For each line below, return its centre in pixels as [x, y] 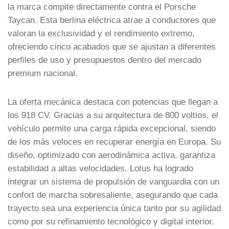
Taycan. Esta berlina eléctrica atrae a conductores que [112, 20]
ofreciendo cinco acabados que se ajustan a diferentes [112, 46]
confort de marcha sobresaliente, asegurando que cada [113, 194]
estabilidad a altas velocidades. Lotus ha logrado [100, 168]
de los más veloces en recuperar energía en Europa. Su [114, 141]
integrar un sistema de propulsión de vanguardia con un [113, 181]
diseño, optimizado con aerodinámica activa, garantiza [111, 155]
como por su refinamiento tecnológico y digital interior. [111, 221]
